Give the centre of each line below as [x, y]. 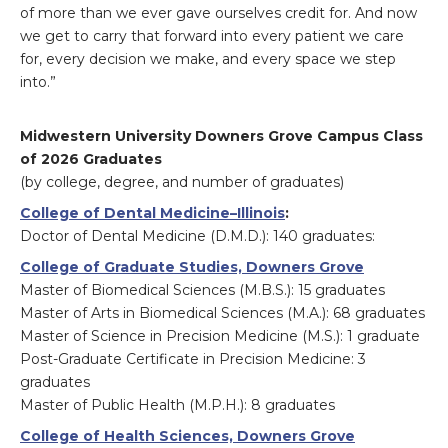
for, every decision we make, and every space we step [208, 59]
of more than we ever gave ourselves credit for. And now [218, 13]
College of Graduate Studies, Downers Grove [192, 267]
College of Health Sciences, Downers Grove [187, 436]
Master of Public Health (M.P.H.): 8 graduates [177, 405]
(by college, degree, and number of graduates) [182, 182]
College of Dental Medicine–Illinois [152, 213]
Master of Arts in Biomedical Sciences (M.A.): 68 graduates [222, 313]
